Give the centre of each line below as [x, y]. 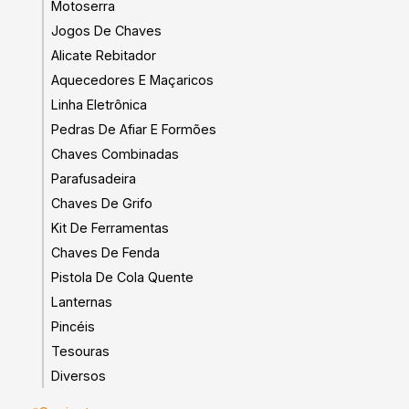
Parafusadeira [94, 178]
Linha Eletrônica [99, 104]
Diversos [79, 375]
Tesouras [80, 351]
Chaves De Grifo [102, 203]
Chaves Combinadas [115, 153]
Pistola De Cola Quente [122, 277]
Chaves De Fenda [105, 252]
